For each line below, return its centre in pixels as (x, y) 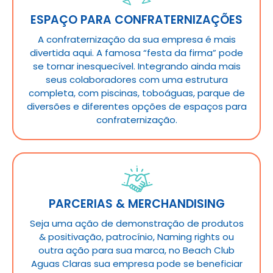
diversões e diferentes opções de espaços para (136, 106)
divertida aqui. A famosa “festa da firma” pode (136, 52)
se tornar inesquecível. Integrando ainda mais (136, 66)
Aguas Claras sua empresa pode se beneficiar (136, 263)
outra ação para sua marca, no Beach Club (136, 250)
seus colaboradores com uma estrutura (136, 79)
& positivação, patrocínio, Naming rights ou (136, 236)
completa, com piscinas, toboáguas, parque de (136, 93)
